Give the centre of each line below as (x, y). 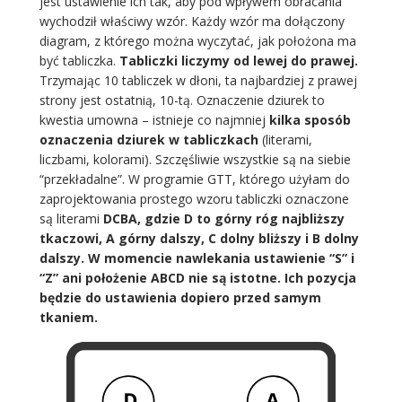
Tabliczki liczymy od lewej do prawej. (238, 61)
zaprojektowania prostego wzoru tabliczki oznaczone (194, 199)
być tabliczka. (79, 61)
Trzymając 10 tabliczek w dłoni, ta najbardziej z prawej (198, 81)
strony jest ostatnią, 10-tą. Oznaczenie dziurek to (182, 100)
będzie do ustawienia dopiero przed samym (180, 298)
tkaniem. (68, 318)
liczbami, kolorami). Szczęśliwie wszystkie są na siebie (195, 160)
